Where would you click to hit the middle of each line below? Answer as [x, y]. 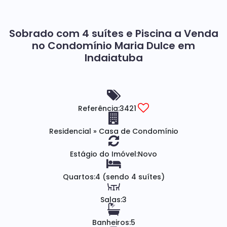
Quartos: [79, 177]
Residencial [71, 131]
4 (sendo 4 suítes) [130, 177]
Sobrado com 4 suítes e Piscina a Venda [113, 33]
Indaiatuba [113, 58]
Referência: [99, 108]
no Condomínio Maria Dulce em [113, 46]
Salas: [111, 200]
